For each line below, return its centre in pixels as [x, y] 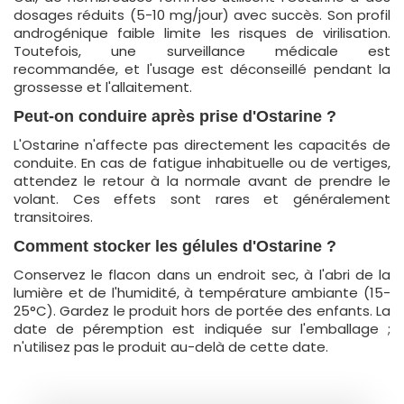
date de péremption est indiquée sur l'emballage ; [202, 329]
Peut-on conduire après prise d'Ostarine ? [175, 116]
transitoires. [53, 217]
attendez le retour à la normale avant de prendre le [202, 181]
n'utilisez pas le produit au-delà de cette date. [171, 347]
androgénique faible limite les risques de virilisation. [202, 33]
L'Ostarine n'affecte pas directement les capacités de [202, 145]
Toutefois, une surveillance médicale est [202, 51]
